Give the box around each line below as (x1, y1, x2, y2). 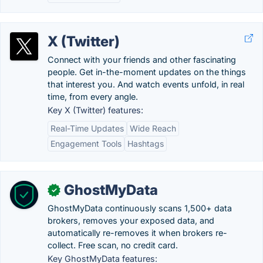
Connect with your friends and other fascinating (48, 55, 236, 65)
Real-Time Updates (50, 123, 124, 133)
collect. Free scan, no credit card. (48, 240, 178, 250)
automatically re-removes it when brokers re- (48, 228, 227, 238)
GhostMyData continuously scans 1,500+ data (48, 203, 232, 213)
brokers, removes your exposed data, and (48, 215, 214, 225)
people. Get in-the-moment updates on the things (48, 67, 246, 77)
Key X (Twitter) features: (48, 105, 143, 115)
